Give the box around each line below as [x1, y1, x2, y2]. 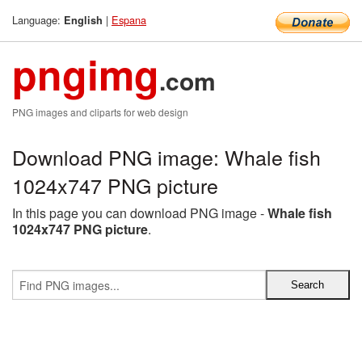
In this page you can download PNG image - [12, 204, 267, 222]
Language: [12, 12, 64, 27]
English [64, 13, 103, 27]
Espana [112, 12, 146, 27]
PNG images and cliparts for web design [12, 105, 188, 119]
